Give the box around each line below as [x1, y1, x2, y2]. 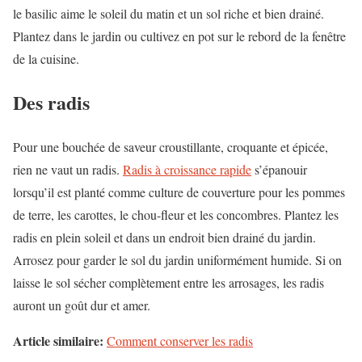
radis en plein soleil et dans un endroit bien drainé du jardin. [13, 229, 316, 246]
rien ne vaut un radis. [13, 161, 123, 179]
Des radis [13, 88, 90, 117]
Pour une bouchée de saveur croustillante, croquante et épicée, [13, 138, 328, 156]
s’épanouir [251, 161, 307, 179]
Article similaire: [13, 331, 103, 351]
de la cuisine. [13, 49, 79, 67]
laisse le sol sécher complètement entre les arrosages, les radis [13, 274, 324, 292]
